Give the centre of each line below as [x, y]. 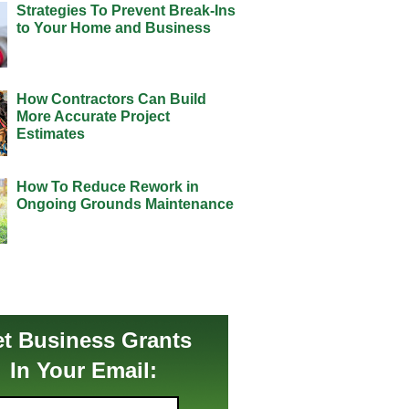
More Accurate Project [93, 116]
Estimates [50, 133]
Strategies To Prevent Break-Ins [126, 10]
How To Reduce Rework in [107, 187]
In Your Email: [83, 370]
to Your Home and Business [113, 27]
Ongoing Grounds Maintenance [125, 204]
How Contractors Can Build [111, 99]
